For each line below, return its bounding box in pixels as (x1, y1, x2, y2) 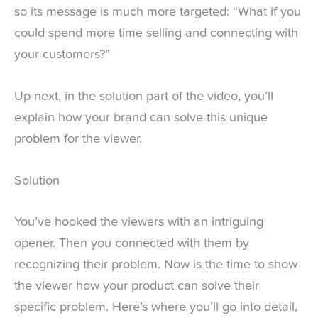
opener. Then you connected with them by (14, 236, 249, 250)
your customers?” (14, 48, 110, 62)
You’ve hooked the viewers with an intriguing (14, 215, 263, 229)
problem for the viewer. (14, 133, 142, 146)
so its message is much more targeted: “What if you (14, 6, 301, 19)
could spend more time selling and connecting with (14, 27, 298, 40)
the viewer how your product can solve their (14, 279, 259, 292)
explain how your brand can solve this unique (14, 111, 268, 125)
